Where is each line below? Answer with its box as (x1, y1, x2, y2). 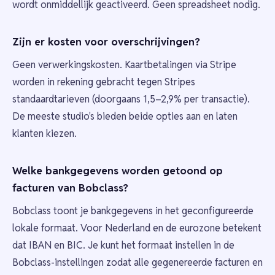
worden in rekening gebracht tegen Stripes (12, 76, 195, 89)
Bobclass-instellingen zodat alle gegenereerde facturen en (12, 256, 263, 269)
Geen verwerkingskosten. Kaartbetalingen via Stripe (12, 58, 236, 72)
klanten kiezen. (12, 127, 77, 141)
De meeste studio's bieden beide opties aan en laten (12, 110, 238, 123)
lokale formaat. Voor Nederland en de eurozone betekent (12, 222, 261, 235)
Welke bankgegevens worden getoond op (12, 164, 223, 178)
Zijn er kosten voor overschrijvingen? (12, 35, 200, 49)
